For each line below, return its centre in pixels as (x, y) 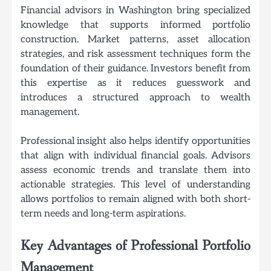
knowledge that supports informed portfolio (135, 24)
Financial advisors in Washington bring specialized (135, 10)
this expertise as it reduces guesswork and (135, 83)
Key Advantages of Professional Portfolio (135, 246)
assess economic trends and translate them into (135, 170)
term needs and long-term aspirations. (103, 213)
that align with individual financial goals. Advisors (135, 155)
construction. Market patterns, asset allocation (135, 39)
